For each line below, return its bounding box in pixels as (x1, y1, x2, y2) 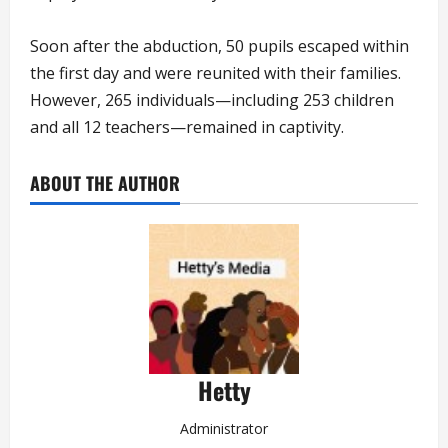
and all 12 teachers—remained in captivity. (30, 115, 344, 138)
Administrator (180, 418, 268, 438)
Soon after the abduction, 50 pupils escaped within (30, 34, 409, 57)
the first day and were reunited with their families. (30, 61, 401, 84)
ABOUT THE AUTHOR (30, 169, 180, 196)
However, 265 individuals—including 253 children (30, 88, 394, 111)
